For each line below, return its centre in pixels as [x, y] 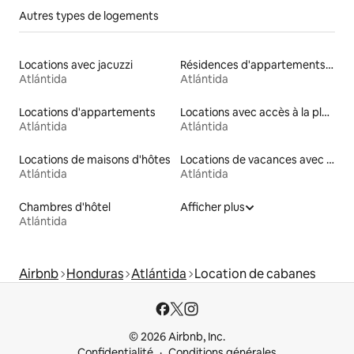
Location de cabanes [255, 273]
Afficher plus [213, 207]
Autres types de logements [89, 15]
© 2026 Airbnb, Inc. [177, 337]
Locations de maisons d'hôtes [95, 159]
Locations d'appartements [87, 112]
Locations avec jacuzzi [76, 64]
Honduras [95, 273]
